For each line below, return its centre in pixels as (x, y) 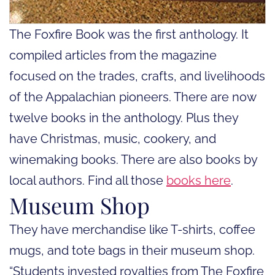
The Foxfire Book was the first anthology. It (129, 34)
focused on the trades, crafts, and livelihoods (137, 76)
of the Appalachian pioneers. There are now (133, 97)
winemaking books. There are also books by (133, 159)
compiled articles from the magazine (113, 55)
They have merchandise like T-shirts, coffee (132, 229)
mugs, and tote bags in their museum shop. (132, 250)
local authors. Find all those (88, 180)
